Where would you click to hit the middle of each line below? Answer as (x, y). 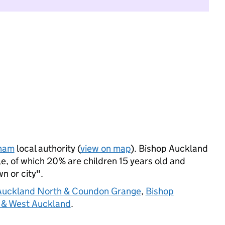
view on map (105, 148)
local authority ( (47, 148)
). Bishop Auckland (169, 148)
